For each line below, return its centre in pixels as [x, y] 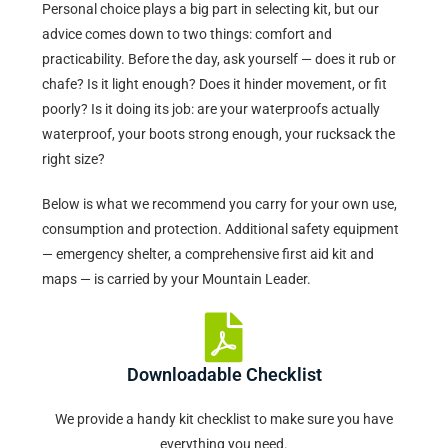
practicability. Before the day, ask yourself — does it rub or [219, 59]
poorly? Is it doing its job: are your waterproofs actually [211, 109]
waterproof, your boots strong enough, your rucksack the [219, 134]
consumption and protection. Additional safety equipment [221, 229]
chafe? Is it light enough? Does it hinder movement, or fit [215, 84]
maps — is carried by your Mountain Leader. [177, 279]
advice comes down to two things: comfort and [187, 34]
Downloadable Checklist [224, 375]
